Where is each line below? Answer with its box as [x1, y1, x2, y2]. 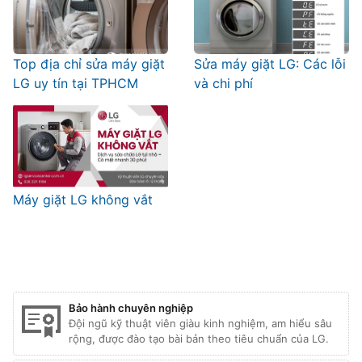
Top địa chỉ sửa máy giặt [13, 55, 165, 72]
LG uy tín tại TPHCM [13, 74, 138, 91]
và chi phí [194, 74, 253, 91]
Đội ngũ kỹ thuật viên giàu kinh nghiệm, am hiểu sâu [69, 317, 332, 330]
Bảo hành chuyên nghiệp [69, 301, 193, 315]
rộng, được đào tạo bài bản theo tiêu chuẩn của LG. [69, 332, 329, 346]
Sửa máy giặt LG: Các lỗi [194, 55, 346, 72]
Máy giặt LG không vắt [13, 191, 153, 208]
